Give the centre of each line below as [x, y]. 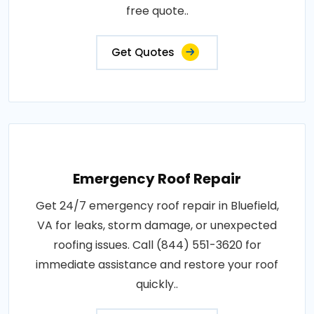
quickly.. [157, 284]
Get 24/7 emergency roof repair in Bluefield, [157, 205]
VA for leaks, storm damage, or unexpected [157, 225]
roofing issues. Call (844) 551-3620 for [157, 245]
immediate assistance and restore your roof [157, 264]
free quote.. [157, 11]
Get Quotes [143, 52]
